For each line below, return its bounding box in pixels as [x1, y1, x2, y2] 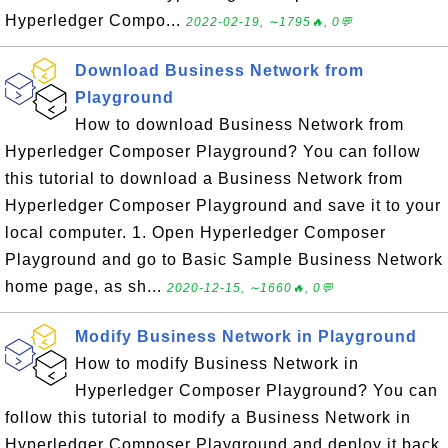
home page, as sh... [5, 277, 167, 295]
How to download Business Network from [75, 115, 404, 133]
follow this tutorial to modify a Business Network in [5, 408, 411, 426]
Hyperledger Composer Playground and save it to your [5, 196, 441, 214]
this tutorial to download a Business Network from [5, 169, 403, 187]
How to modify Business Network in [75, 354, 359, 372]
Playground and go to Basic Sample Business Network [5, 250, 443, 268]
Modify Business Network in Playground [75, 327, 417, 345]
